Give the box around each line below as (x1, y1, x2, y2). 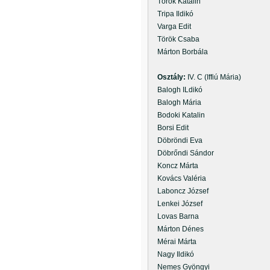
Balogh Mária (150, 98, 201, 107)
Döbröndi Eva (150, 136, 202, 145)
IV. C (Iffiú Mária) (187, 73, 241, 81)
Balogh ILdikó (150, 86, 202, 94)
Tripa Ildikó (150, 10, 193, 18)
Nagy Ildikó (150, 250, 194, 259)
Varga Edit (150, 22, 191, 31)
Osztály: (157, 73, 187, 81)
